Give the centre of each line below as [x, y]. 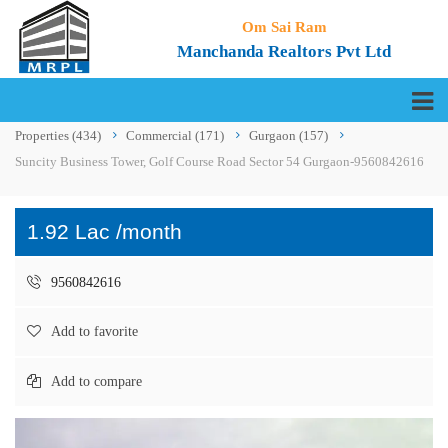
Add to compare [96, 381]
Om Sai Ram [284, 27]
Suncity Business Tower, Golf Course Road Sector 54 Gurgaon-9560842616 [219, 161]
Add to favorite [94, 331]
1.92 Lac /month [104, 231]
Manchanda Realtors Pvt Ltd [284, 51]
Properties [43, 135]
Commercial [160, 135]
